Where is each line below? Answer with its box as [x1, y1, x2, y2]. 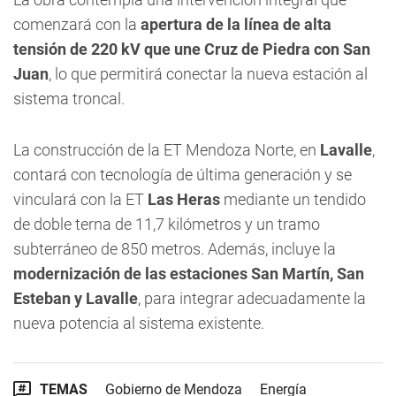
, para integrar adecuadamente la [138, 289, 366, 308]
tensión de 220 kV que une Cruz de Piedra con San [13, 40, 370, 58]
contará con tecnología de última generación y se [13, 165, 352, 184]
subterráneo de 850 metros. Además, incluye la [13, 240, 336, 258]
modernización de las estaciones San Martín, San [13, 264, 364, 283]
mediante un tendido [224, 190, 366, 209]
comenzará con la [13, 15, 137, 34]
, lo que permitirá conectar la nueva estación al [49, 65, 368, 83]
